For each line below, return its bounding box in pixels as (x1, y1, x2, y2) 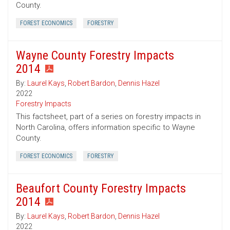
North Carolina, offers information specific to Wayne (16, 123, 195, 132)
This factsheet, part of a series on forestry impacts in (16, 112, 201, 122)
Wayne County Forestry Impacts (16, 48, 174, 63)
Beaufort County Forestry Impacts (16, 181, 186, 196)
